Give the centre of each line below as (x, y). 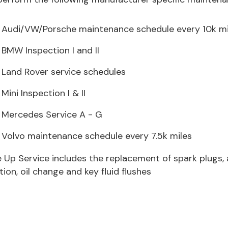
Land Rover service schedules (64, 72)
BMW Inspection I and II (50, 50)
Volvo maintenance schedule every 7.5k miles (97, 136)
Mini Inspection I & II (44, 93)
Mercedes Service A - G (52, 115)
